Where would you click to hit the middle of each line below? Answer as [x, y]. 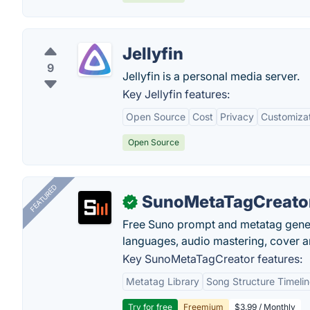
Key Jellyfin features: [176, 94]
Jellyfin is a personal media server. [211, 76]
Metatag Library [163, 281]
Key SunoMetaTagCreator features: [212, 259]
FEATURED [43, 198]
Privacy [237, 117]
